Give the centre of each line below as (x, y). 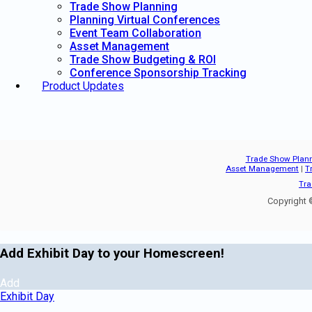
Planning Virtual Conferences (145, 20)
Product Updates (83, 86)
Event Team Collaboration (135, 33)
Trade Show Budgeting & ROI (143, 60)
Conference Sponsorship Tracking (158, 73)
